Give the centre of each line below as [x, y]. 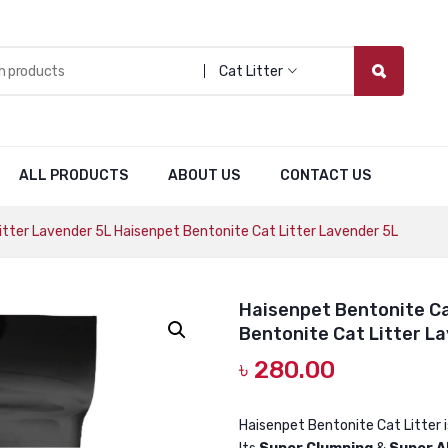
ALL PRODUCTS [74, 175]
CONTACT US [326, 175]
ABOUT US [204, 175]
